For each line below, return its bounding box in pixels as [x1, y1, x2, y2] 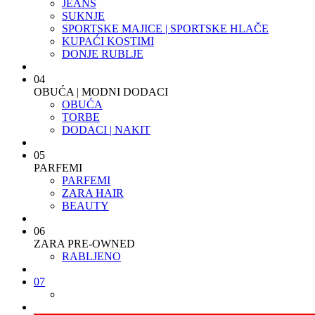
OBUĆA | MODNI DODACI [34, 86, 168, 98]
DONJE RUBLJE [62, 48, 143, 60]
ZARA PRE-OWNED [34, 238, 135, 250]
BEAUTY [62, 200, 109, 212]
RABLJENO [62, 250, 121, 262]
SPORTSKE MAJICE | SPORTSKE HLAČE [62, 22, 269, 34]
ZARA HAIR [62, 187, 124, 199]
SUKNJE [62, 10, 105, 22]
